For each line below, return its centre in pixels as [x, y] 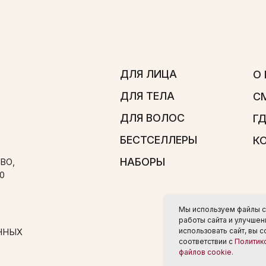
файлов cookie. [206, 252]
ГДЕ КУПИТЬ [226, 49]
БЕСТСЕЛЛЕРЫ [113, 68]
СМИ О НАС [224, 29]
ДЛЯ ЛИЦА [104, 9]
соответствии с [207, 241]
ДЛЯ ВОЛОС [107, 48]
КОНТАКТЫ [223, 69]
